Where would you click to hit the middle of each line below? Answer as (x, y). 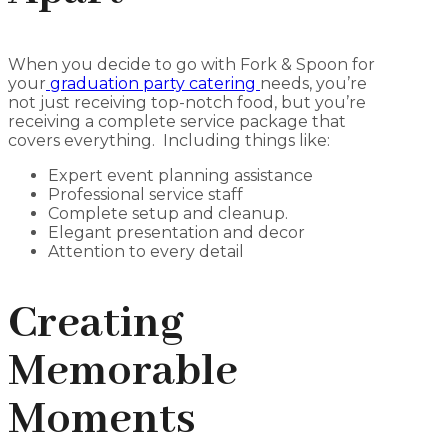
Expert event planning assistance (180, 175)
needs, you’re (313, 83)
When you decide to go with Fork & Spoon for (191, 64)
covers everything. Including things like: (169, 140)
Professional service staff (145, 194)
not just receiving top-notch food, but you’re (187, 102)
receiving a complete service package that (177, 121)
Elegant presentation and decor (176, 232)
